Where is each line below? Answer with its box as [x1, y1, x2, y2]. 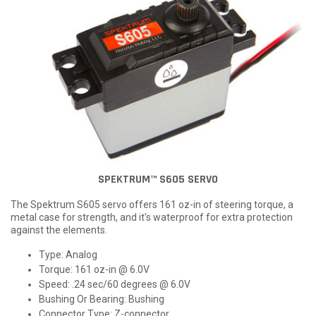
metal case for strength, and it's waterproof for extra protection [11, 211, 293, 223]
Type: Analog [39, 248, 97, 260]
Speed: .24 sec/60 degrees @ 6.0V [39, 278, 190, 290]
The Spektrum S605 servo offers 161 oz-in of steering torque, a [11, 198, 293, 210]
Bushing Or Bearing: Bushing [39, 293, 164, 305]
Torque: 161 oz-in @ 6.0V [39, 263, 150, 275]
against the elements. [11, 224, 107, 236]
